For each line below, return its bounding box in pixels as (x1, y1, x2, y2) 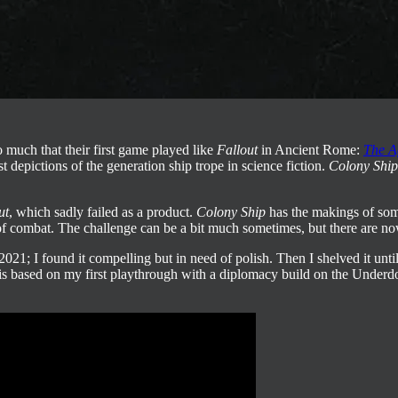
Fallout (217, 141, 258, 157)
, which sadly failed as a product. (9, 203, 196, 219)
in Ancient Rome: (258, 141, 363, 157)
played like (152, 141, 217, 157)
